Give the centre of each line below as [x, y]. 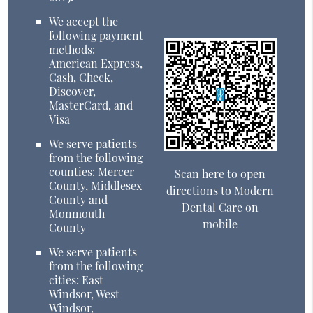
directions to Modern [220, 190]
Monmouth [77, 214]
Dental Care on [220, 207]
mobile [220, 224]
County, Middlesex [96, 186]
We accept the [84, 22]
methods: [72, 50]
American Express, [96, 64]
